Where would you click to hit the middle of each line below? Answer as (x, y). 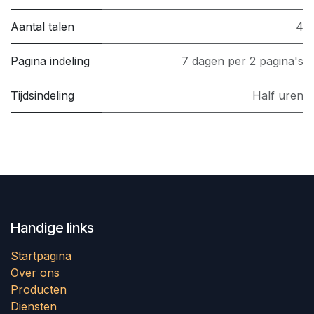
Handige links (52, 228)
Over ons (35, 273)
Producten (39, 290)
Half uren (278, 96)
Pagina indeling (50, 61)
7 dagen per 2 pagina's (243, 61)
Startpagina (41, 256)
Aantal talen (42, 27)
